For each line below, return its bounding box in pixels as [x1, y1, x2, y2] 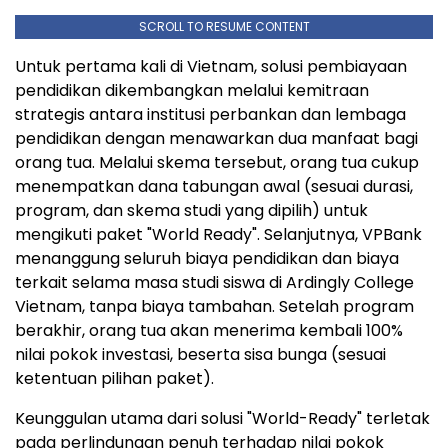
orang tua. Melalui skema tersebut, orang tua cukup [15, 150, 419, 174]
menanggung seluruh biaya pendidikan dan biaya [15, 246, 399, 270]
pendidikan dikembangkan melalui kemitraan [15, 78, 369, 102]
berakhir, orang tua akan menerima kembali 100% [15, 318, 403, 342]
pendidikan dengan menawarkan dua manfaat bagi [15, 126, 418, 150]
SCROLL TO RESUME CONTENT [138, 17, 310, 35]
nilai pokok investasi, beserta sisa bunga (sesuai [15, 342, 386, 366]
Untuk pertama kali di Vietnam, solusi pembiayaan [15, 54, 407, 78]
